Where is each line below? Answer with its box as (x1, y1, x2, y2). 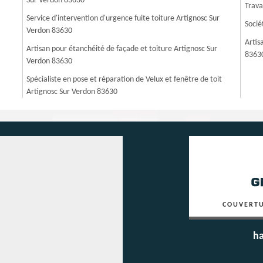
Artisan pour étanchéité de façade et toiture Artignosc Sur (26, 45, 218, 53)
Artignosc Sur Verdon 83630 (26, 87, 118, 96)
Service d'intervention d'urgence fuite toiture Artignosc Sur (26, 14, 220, 23)
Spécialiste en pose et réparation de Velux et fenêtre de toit (26, 75, 222, 84)
